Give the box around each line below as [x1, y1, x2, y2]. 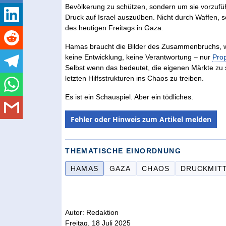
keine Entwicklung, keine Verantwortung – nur [65, 53, 213, 62]
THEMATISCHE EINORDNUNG [65, 147, 181, 155]
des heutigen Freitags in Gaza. [65, 24, 164, 32]
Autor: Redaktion [65, 208, 119, 217]
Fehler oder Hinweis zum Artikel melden [71, 115, 212, 125]
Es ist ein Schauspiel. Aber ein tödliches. [65, 93, 194, 101]
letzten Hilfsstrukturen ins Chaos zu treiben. [65, 74, 204, 83]
